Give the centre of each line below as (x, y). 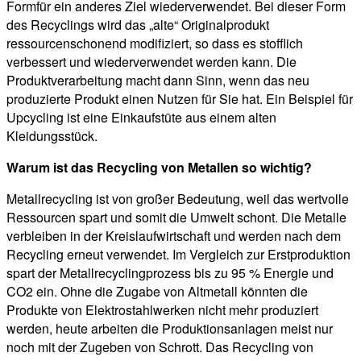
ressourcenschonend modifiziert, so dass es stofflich (155, 44)
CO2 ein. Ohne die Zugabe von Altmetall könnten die (157, 292)
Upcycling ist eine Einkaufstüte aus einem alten (141, 118)
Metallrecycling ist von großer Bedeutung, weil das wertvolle (178, 199)
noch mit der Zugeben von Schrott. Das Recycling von (160, 347)
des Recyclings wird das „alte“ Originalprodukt (138, 25)
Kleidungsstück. (52, 136)
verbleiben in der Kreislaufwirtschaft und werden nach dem (174, 236)
